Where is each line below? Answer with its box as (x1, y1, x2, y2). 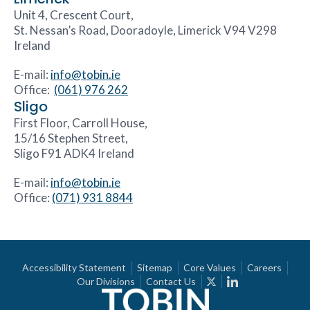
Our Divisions (77, 275, 136, 287)
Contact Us (146, 275, 197, 287)
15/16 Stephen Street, (14, 130, 128, 145)
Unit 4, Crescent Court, (14, 7, 134, 22)
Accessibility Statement (22, 261, 127, 273)
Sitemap (137, 261, 173, 273)
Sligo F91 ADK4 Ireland (14, 145, 134, 161)
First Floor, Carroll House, (14, 115, 147, 130)
